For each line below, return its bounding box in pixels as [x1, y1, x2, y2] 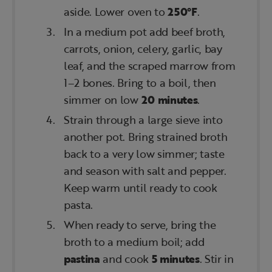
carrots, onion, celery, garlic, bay [64, 41, 222, 57]
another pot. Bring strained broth [64, 129, 228, 145]
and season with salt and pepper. [64, 163, 226, 179]
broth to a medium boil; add [64, 234, 205, 250]
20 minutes [141, 92, 198, 108]
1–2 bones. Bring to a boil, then [64, 75, 216, 91]
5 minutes [151, 251, 200, 267]
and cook [100, 251, 152, 267]
